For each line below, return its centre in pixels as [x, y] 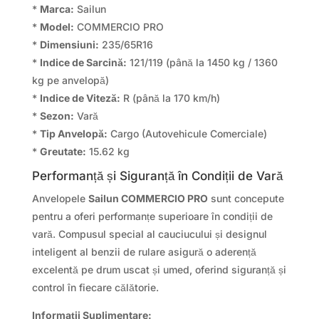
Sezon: [57, 116]
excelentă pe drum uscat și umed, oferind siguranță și [159, 270]
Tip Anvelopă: [73, 134]
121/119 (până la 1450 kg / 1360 [202, 63]
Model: [57, 27]
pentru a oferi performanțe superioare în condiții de [152, 216]
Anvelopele [60, 199]
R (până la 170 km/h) [170, 98]
